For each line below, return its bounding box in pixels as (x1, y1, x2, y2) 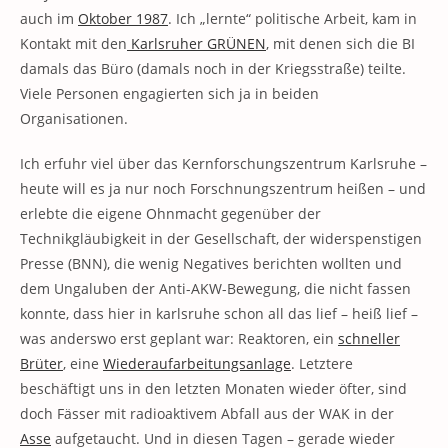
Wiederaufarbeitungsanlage (103, 354, 291, 373)
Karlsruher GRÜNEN (127, 34, 266, 53)
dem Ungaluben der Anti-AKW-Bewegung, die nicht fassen (20, 279, 411, 298)
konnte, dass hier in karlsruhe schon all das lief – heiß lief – (20, 304, 418, 323)
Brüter (20, 354, 63, 373)
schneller (338, 329, 400, 348)
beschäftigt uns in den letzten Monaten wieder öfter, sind (20, 379, 407, 398)
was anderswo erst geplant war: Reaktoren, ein (20, 329, 338, 348)
